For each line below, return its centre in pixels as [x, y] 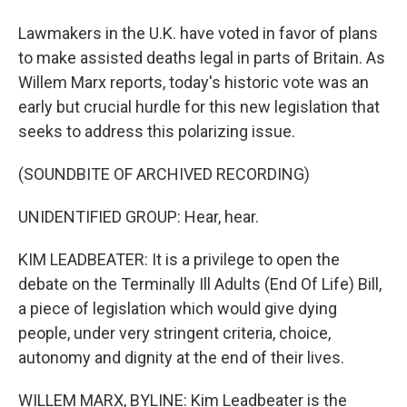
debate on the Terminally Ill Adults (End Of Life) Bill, [200, 284]
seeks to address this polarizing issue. [157, 131]
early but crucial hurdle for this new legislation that [199, 107]
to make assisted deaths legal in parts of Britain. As [202, 58]
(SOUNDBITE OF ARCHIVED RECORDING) [164, 174]
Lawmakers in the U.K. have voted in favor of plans [198, 33]
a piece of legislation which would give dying [178, 308]
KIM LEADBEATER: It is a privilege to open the [179, 259]
